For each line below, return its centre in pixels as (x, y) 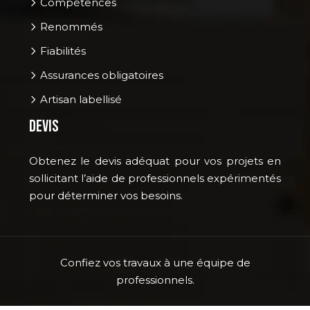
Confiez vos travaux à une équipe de (155, 262)
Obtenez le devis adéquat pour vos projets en (155, 161)
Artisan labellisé (80, 99)
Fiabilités (62, 51)
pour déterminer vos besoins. (106, 195)
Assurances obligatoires (100, 75)
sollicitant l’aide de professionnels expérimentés (155, 178)
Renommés (70, 26)
